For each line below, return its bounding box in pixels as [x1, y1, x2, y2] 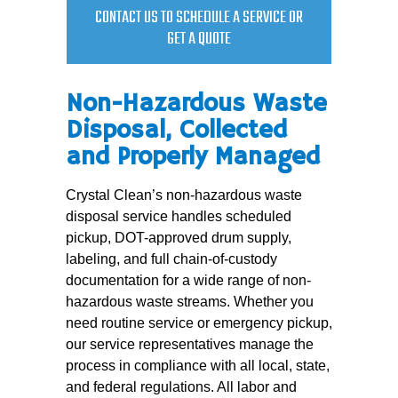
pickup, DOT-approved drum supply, [66, 230, 291, 245]
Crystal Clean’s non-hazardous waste [66, 187, 302, 203]
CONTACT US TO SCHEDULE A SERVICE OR [95, 4, 303, 31]
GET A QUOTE [167, 26, 231, 52]
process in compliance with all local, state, [66, 358, 330, 373]
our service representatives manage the [66, 337, 314, 352]
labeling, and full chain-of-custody [66, 251, 277, 267]
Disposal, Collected [66, 115, 287, 147]
